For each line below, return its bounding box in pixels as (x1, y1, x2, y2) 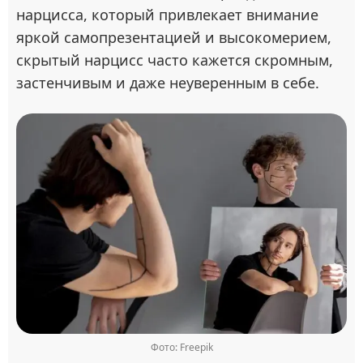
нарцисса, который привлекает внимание (16, 5, 318, 24)
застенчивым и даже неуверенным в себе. (16, 73, 319, 92)
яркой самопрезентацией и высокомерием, (16, 28, 331, 47)
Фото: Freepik (150, 340, 213, 354)
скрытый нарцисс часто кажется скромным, (16, 50, 333, 70)
